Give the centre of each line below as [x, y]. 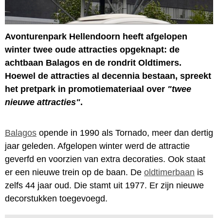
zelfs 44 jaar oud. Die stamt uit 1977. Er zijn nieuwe [104, 185]
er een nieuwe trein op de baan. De [74, 172]
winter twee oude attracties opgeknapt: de [92, 49]
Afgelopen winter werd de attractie [123, 146]
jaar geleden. [30, 146]
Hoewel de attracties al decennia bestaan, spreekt [108, 76]
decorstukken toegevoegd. [56, 198]
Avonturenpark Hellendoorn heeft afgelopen [96, 36]
